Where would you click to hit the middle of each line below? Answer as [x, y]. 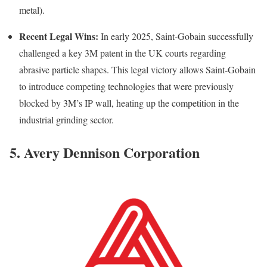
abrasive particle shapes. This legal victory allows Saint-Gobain [137, 69]
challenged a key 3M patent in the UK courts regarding [122, 52]
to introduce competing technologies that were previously [126, 86]
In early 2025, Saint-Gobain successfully [176, 36]
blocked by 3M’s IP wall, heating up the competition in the [129, 103]
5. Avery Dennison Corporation [105, 152]
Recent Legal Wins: [59, 36]
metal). [32, 10]
